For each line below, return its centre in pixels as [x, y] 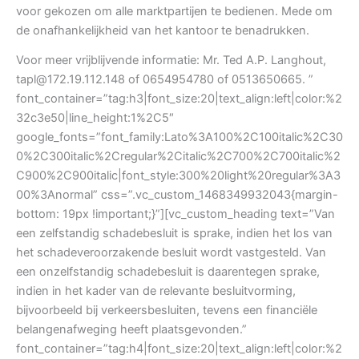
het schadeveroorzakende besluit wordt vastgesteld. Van [171, 252]
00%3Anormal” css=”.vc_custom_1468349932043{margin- [177, 195]
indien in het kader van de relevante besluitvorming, [156, 291]
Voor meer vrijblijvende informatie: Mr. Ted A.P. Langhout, [171, 60]
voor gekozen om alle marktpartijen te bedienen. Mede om [174, 11]
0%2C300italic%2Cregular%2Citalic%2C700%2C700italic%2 [178, 156]
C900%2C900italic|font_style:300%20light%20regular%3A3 [178, 175]
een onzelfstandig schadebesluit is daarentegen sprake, [168, 272]
